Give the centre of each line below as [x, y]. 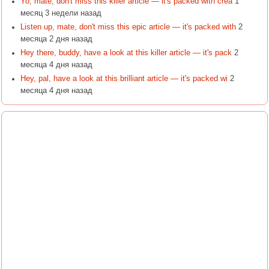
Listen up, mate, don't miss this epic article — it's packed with [128, 27]
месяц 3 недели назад [61, 13]
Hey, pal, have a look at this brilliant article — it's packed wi [124, 79]
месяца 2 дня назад [56, 39]
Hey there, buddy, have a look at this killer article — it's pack [126, 53]
